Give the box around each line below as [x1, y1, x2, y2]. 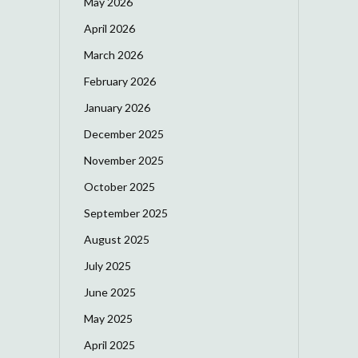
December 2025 [84, 126, 164, 141]
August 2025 [84, 232, 149, 246]
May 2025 [84, 311, 133, 325]
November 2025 [84, 153, 164, 167]
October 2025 [84, 179, 155, 193]
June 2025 [84, 284, 136, 299]
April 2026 [84, 21, 135, 35]
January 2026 [84, 100, 150, 114]
